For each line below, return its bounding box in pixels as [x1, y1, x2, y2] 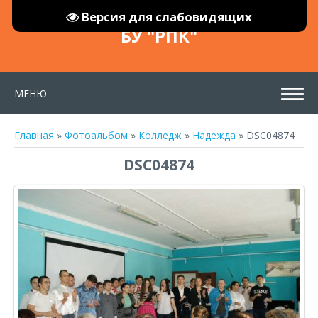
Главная [14, 128, 54, 142]
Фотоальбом [65, 128, 128, 142]
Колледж [138, 128, 182, 142]
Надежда [192, 128, 236, 142]
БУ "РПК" [121, 24, 197, 48]
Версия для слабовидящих [82, 9, 252, 25]
